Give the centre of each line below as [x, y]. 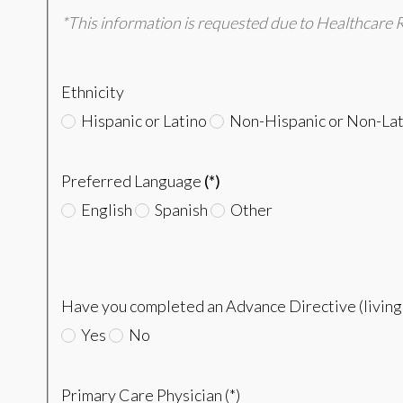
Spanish [179, 210]
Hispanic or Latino [142, 121]
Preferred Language [131, 181]
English [105, 210]
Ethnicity [92, 92]
